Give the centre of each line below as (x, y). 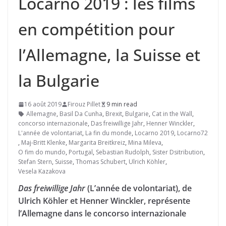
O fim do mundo (42, 152)
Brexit (114, 114)
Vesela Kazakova (42, 171)
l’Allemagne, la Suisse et (109, 55)
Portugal (81, 152)
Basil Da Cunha (81, 114)
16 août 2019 (43, 104)
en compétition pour (96, 29)
